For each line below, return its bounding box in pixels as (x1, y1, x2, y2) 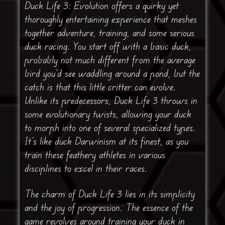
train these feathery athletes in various (24, 148, 165, 161)
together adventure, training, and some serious (24, 26, 194, 39)
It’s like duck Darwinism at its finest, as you (24, 135, 188, 148)
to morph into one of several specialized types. (24, 121, 195, 134)
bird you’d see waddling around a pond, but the (24, 67, 200, 80)
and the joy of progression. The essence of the (24, 201, 193, 214)
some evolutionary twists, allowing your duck (24, 107, 191, 121)
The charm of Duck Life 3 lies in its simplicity (24, 187, 195, 200)
